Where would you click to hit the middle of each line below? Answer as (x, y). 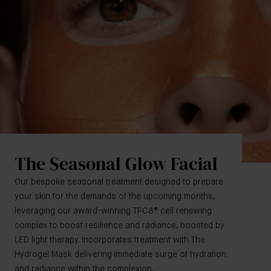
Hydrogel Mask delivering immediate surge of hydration (120, 255)
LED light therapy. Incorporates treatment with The (110, 240)
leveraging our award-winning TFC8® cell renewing (113, 211)
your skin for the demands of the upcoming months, (115, 197)
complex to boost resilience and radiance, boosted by (119, 226)
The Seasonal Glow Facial (116, 164)
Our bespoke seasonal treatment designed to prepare (119, 182)
